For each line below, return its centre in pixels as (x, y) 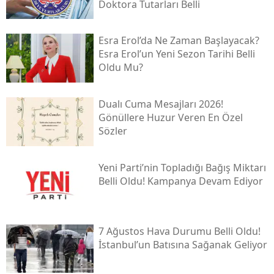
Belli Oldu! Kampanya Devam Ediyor (180, 181)
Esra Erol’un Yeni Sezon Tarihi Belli (176, 54)
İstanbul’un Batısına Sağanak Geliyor (183, 244)
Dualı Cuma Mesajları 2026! (161, 104)
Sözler (113, 131)
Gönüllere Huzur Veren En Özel (170, 118)
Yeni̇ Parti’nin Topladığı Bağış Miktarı (182, 167)
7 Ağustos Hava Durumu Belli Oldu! (179, 231)
